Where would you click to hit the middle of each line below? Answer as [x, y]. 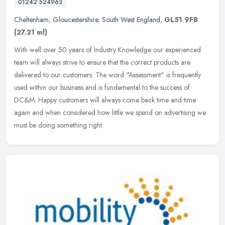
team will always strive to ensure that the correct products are [102, 62]
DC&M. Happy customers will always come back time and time [105, 100]
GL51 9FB [181, 19]
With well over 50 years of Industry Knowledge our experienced [107, 49]
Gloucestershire [75, 19]
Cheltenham [31, 19]
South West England [131, 19]
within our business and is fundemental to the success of [110, 87]
